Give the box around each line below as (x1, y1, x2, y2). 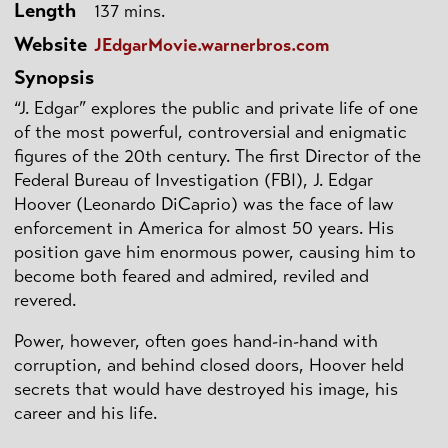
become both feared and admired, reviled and (14, 265, 369, 288)
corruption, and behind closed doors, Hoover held (14, 353, 404, 376)
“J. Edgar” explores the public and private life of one (14, 97, 418, 120)
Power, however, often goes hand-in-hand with (14, 329, 378, 352)
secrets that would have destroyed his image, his (14, 377, 398, 400)
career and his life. (14, 401, 157, 424)
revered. (14, 289, 76, 312)
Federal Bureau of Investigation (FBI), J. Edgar (14, 169, 373, 192)
